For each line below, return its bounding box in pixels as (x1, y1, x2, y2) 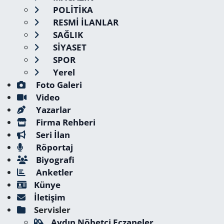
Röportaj (33, 141, 73, 153)
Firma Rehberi (33, 116, 95, 128)
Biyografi (33, 154, 74, 165)
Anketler (33, 166, 73, 178)
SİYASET (50, 41, 86, 53)
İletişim (33, 191, 65, 203)
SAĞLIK (50, 29, 83, 40)
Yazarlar (33, 104, 71, 115)
